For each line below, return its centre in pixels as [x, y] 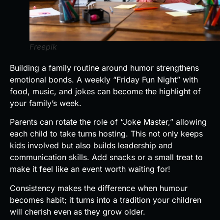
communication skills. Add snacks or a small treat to [106, 157]
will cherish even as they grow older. [78, 211]
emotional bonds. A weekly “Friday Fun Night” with [104, 80]
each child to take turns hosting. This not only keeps [106, 134]
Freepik [43, 47]
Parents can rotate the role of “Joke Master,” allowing [108, 122]
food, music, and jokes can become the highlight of [105, 91]
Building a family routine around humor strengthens [104, 68]
